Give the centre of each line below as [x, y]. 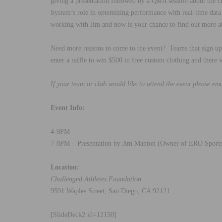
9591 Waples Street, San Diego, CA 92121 [110, 191]
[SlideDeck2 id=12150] [83, 215]
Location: [65, 167]
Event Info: [68, 108]
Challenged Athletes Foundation [96, 179]
